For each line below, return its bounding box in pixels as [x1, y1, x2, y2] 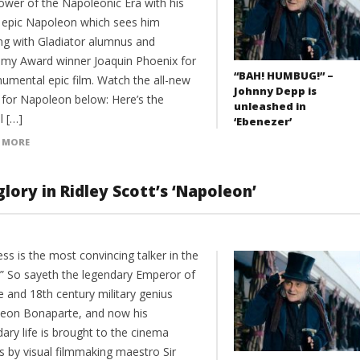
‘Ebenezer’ [233, 113, 292, 129]
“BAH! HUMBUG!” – [233, 67, 333, 83]
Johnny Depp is [233, 83, 317, 98]
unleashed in [233, 98, 306, 113]
